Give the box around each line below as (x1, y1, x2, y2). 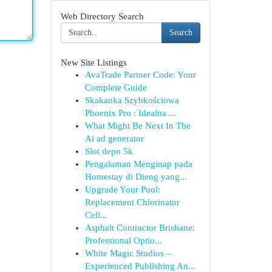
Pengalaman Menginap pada (84, 159, 192, 169)
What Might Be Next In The (84, 121, 191, 131)
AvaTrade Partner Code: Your (84, 70, 196, 80)
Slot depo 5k (84, 146, 133, 156)
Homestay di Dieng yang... (84, 172, 187, 182)
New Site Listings (60, 57, 127, 67)
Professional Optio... (84, 236, 162, 245)
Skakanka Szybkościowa (84, 95, 179, 105)
